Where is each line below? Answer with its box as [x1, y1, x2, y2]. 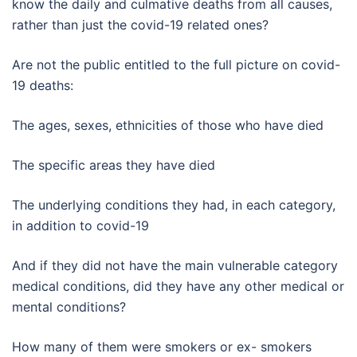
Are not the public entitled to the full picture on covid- [12, 56, 340, 73]
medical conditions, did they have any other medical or [12, 277, 344, 294]
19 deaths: [12, 76, 73, 93]
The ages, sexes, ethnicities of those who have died [12, 116, 324, 133]
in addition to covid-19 [12, 217, 149, 233]
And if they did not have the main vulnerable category [12, 257, 338, 273]
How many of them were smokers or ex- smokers [12, 338, 312, 355]
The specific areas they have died [12, 156, 215, 173]
